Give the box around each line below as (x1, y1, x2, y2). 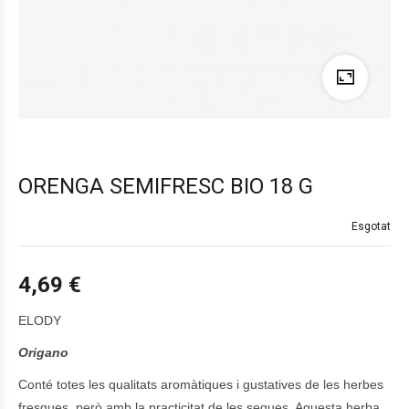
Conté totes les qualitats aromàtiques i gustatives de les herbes (18, 377, 383, 392)
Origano (18, 345, 68, 360)
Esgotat (351, 220, 391, 233)
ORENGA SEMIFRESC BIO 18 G (18, 173, 313, 199)
